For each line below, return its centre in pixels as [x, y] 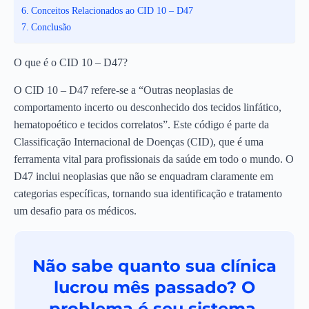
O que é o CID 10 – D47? [71, 62]
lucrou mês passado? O [154, 288]
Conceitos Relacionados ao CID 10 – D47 [112, 10]
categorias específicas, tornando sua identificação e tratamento [148, 193]
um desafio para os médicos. [75, 210]
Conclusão [51, 27]
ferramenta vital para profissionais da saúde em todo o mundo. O [154, 159]
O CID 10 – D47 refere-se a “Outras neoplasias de [123, 90]
